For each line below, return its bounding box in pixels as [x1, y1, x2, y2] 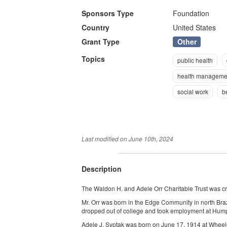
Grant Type [82, 36, 120, 47]
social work [177, 87, 209, 96]
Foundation [173, 8, 210, 19]
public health [177, 56, 213, 65]
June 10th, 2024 [129, 134, 174, 143]
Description [82, 164, 122, 174]
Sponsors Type [82, 8, 134, 19]
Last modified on [82, 134, 129, 143]
